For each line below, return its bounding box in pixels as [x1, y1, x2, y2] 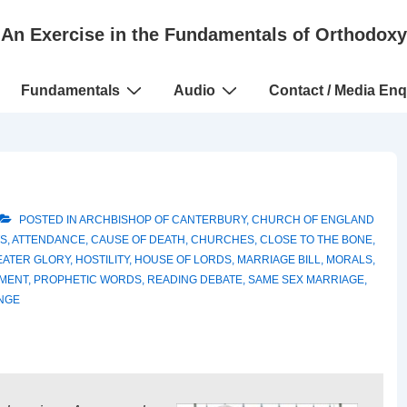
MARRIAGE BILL [237, 253, 321, 266]
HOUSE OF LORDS [134, 253, 232, 266]
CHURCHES [191, 233, 254, 246]
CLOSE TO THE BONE [260, 233, 372, 246]
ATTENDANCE [12, 233, 85, 246]
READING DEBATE [147, 273, 243, 286]
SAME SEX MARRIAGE [248, 273, 364, 286]
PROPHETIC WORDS [34, 273, 142, 286]
